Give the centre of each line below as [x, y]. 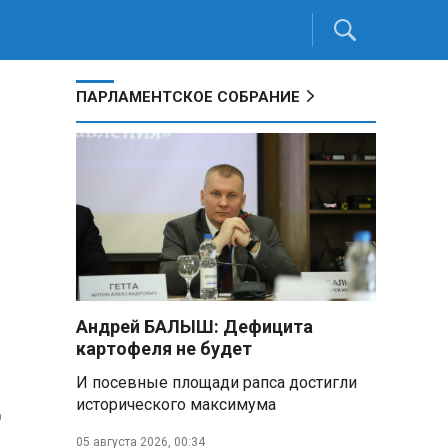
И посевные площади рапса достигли [216, 382]
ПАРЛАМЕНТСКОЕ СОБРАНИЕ [188, 97]
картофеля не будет [164, 348]
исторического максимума [176, 404]
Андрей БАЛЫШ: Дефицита [194, 326]
